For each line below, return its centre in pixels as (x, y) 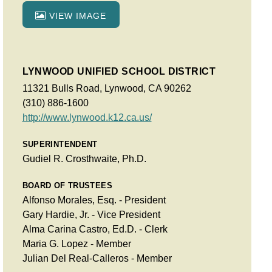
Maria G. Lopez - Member (76, 243)
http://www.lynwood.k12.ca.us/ (87, 117)
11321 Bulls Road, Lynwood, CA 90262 (107, 88)
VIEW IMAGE (76, 15)
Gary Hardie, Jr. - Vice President (91, 214)
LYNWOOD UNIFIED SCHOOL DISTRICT (119, 71)
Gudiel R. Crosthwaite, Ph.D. (84, 158)
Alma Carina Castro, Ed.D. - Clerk (95, 229)
